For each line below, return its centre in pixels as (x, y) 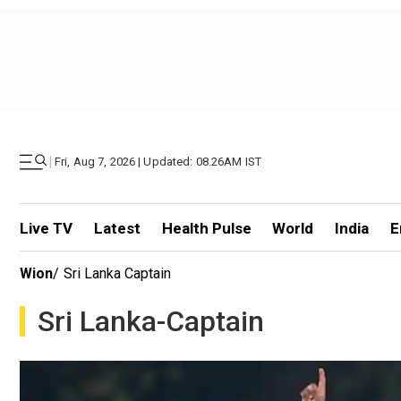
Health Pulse (206, 228)
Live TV (46, 228)
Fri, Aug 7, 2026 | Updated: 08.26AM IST (158, 162)
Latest (117, 228)
